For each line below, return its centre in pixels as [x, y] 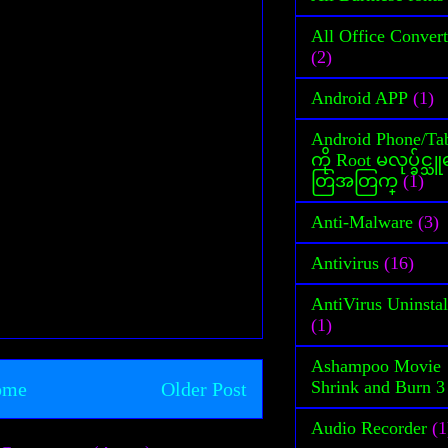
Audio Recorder [369, 427]
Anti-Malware [362, 221]
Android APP [359, 97]
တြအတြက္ [354, 180]
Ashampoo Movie [376, 365]
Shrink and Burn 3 [378, 386]
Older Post [204, 389]
